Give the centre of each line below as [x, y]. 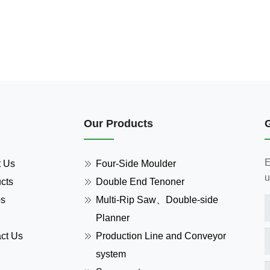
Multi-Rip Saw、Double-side [157, 200]
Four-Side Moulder [136, 164]
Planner [113, 218]
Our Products [118, 124]
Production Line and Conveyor [161, 236]
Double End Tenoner [140, 182]
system [111, 254]
